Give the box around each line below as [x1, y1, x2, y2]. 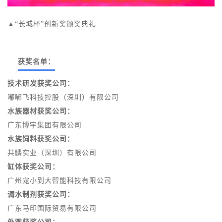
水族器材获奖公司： [7, 108, 74, 115]
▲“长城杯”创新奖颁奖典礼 [7, 20, 96, 28]
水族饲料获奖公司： [7, 135, 74, 143]
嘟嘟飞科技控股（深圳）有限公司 [7, 94, 119, 102]
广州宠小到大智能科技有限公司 [7, 177, 111, 185]
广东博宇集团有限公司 [7, 121, 82, 129]
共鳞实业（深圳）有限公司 [7, 149, 97, 157]
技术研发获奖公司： [7, 80, 74, 88]
